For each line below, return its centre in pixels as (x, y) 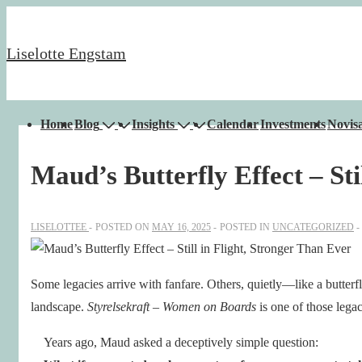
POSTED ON (124, 227)
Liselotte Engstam (66, 53)
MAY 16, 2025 (181, 227)
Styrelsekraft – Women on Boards (172, 306)
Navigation (55, 151)
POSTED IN (246, 227)
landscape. (59, 306)
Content (26, 107)
